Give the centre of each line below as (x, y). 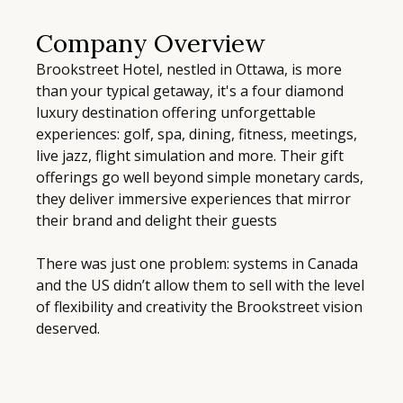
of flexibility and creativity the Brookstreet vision (199, 306)
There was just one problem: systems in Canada (197, 263)
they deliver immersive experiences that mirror (193, 198)
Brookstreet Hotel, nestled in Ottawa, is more (189, 69)
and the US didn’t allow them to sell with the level (200, 285)
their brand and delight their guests (157, 220)
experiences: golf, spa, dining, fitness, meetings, (197, 134)
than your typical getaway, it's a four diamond (190, 90)
